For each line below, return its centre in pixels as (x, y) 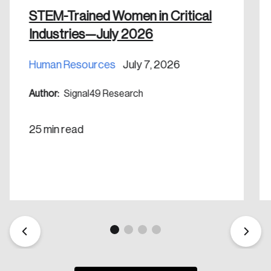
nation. (135, 7)
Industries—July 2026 (91, 34)
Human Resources (72, 64)
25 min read (56, 129)
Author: (44, 93)
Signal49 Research (103, 93)
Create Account (135, 41)
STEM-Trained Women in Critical (120, 16)
